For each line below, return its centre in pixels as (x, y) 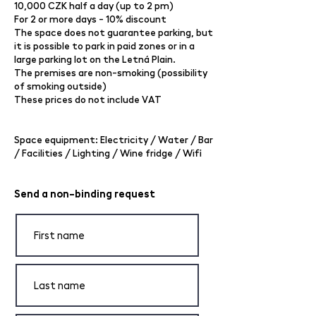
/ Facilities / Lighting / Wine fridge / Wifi (108, 153)
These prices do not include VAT (88, 99)
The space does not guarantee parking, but (114, 32)
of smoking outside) (60, 86)
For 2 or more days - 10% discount (90, 19)
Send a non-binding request (85, 193)
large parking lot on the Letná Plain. (95, 59)
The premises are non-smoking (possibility (111, 72)
